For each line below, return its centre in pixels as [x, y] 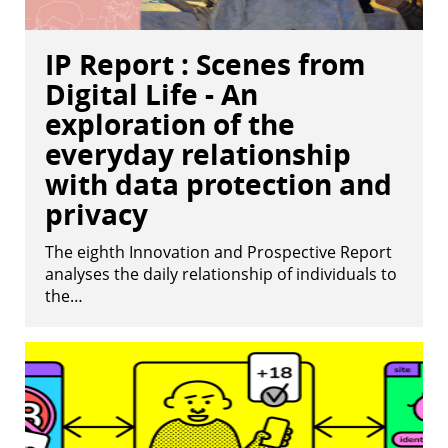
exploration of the [170, 124]
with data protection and [218, 184]
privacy [96, 214]
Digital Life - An [151, 94]
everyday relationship [198, 154]
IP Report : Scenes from [205, 64]
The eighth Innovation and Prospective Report [218, 252]
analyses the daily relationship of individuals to [221, 274]
